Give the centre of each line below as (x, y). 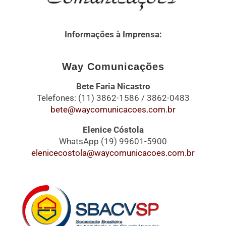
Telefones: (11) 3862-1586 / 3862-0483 (113, 98)
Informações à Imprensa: (113, 34)
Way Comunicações (113, 66)
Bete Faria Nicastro (113, 86)
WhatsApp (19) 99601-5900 (113, 141)
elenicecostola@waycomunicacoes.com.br (113, 153)
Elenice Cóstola (113, 129)
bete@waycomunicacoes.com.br (113, 109)
